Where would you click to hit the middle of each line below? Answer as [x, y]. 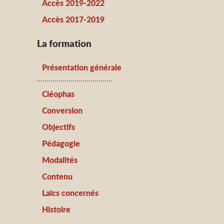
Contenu [57, 176]
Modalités [60, 160]
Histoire [56, 209]
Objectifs [58, 127]
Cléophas [58, 94]
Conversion [62, 110]
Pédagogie [61, 143]
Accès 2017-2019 [73, 19]
